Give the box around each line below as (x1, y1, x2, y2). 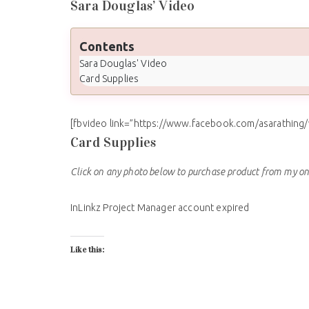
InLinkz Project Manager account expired (70, 202, 250, 214)
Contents (79, 39, 135, 54)
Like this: (70, 245, 104, 255)
